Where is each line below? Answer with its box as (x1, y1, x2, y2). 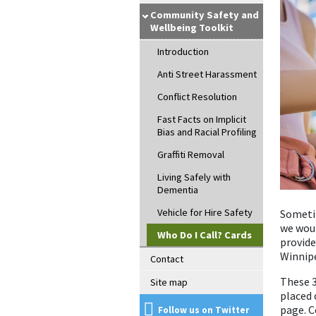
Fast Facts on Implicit (157, 113, 246, 126)
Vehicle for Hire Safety (157, 206, 253, 219)
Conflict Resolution (157, 90, 237, 103)
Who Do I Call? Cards (157, 229, 252, 241)
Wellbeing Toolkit (150, 21, 233, 34)
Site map (150, 276, 188, 288)
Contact (150, 253, 183, 265)
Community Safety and (150, 8, 259, 21)
